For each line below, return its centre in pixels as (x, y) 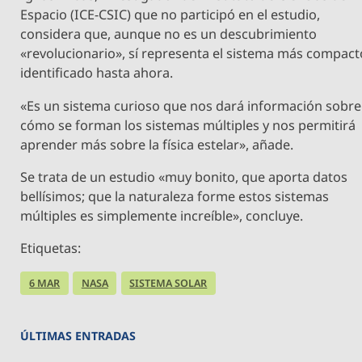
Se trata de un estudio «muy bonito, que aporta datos (184, 177)
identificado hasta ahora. (97, 73)
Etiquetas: (51, 248)
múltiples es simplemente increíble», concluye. (162, 215)
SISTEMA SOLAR (168, 283)
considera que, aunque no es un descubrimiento (169, 34)
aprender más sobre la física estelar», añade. (157, 144)
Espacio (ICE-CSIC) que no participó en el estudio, (170, 15)
